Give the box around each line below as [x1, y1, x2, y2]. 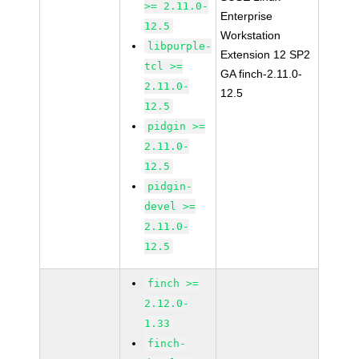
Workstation [220, 29, 281, 42]
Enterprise [220, 10, 273, 22]
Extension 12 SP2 [220, 48, 311, 61]
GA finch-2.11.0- [220, 67, 303, 80]
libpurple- [147, 40, 212, 52]
